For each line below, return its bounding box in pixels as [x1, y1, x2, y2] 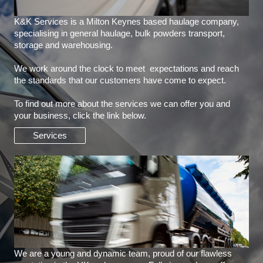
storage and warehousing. [14, 39, 115, 50]
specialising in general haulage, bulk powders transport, [14, 28, 225, 38]
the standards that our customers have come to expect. [14, 75, 226, 85]
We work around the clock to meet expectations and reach [14, 63, 239, 73]
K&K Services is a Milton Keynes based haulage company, [14, 16, 239, 26]
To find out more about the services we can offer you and [14, 98, 230, 109]
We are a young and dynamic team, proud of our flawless [14, 248, 232, 258]
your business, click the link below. [14, 110, 146, 120]
